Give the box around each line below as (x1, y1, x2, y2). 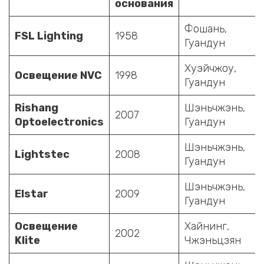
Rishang (15, 101, 58, 114)
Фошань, (184, 22, 227, 35)
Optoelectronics (15, 115, 104, 128)
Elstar (15, 187, 48, 200)
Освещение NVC (15, 68, 102, 82)
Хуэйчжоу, (184, 61, 236, 75)
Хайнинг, (184, 219, 229, 233)
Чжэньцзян (184, 233, 241, 247)
